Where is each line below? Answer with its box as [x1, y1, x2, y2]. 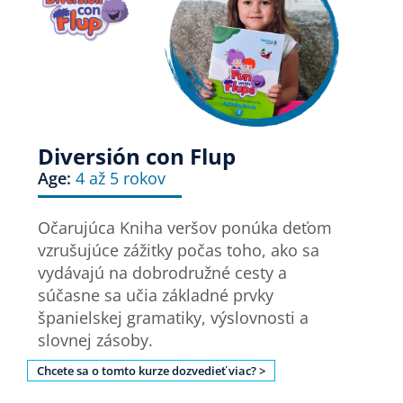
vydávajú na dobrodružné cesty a [38, 262, 288, 284]
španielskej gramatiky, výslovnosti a [38, 307, 309, 329]
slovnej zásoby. [38, 329, 154, 352]
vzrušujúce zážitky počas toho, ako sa [38, 239, 320, 262]
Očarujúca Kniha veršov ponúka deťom [38, 217, 333, 239]
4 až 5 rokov [76, 167, 166, 190]
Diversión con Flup [38, 141, 237, 172]
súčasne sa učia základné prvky [38, 284, 274, 307]
